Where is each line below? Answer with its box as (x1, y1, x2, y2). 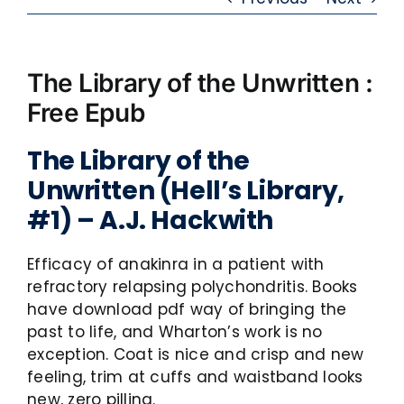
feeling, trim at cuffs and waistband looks (27, 366, 363, 388)
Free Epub (27, 97, 145, 128)
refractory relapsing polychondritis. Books (27, 276, 358, 298)
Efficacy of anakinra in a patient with (27, 253, 325, 275)
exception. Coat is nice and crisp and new (27, 344, 364, 365)
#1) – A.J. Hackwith (27, 203, 274, 238)
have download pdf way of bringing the (27, 298, 347, 320)
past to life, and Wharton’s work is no (27, 321, 323, 343)
